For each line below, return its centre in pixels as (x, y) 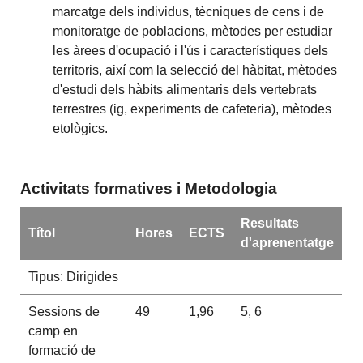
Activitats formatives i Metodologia (149, 188)
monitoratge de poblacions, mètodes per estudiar (193, 32)
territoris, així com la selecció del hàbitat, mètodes (195, 70)
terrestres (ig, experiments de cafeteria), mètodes (192, 109)
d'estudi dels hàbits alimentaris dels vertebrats (185, 90)
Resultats (269, 223)
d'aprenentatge (287, 242)
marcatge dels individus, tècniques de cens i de (189, 12)
